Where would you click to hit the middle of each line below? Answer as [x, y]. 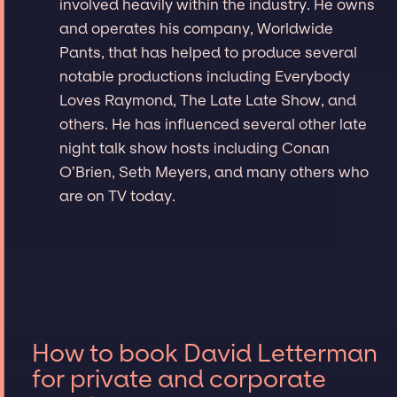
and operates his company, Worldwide [197, 28]
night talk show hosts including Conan [195, 148]
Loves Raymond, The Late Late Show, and [208, 100]
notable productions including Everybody [205, 76]
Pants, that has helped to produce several [209, 52]
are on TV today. [120, 195]
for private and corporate [179, 379]
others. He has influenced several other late [214, 124]
